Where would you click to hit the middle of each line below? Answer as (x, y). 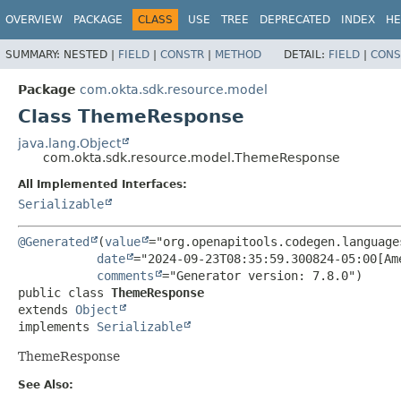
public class (64, 292)
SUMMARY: (34, 54)
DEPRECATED (295, 20)
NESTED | (91, 54)
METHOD (238, 54)
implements (57, 326)
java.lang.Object (69, 143)
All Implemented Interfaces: (102, 184)
